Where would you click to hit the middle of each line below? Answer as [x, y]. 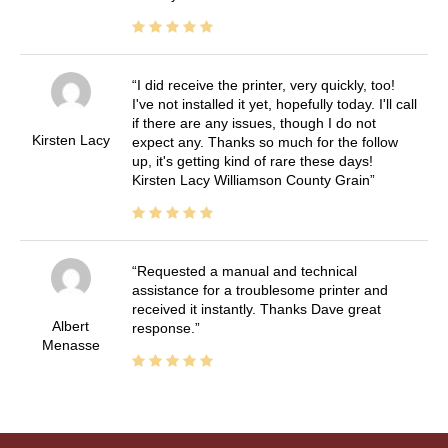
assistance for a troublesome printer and [259, 289]
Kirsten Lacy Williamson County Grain [250, 179]
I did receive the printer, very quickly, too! [265, 84]
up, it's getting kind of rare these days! [252, 160]
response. [163, 327]
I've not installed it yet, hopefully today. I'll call [274, 103]
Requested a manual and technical [246, 270]
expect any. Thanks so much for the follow [264, 141]
